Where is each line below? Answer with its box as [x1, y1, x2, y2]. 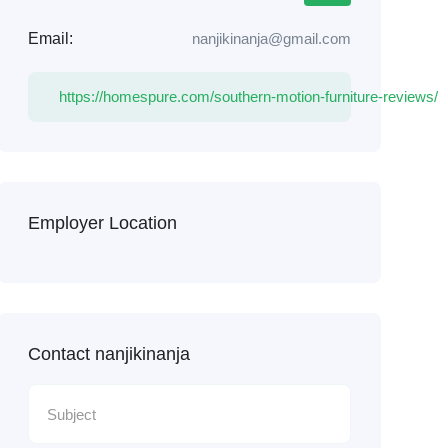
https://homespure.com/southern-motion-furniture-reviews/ [58, 88, 438, 105]
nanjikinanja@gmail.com [191, 30, 351, 47]
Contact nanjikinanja [27, 344, 190, 364]
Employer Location [27, 213, 177, 233]
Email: [27, 30, 73, 47]
